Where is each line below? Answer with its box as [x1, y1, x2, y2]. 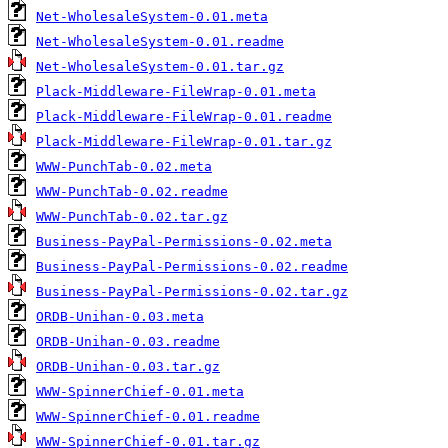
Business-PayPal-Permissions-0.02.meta [36, 234, 332, 250]
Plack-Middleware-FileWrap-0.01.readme [36, 109, 332, 125]
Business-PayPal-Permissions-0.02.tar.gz [36, 284, 348, 300]
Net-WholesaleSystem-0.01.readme [36, 34, 284, 50]
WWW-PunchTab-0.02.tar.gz [36, 209, 228, 225]
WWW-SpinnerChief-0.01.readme [36, 409, 260, 425]
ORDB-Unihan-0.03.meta [36, 309, 204, 325]
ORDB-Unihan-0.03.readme [36, 334, 220, 350]
